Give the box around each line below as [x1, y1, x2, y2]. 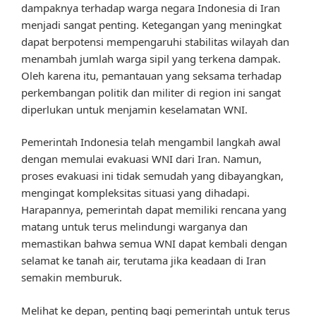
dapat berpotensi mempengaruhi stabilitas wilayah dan [21, 34, 289, 49]
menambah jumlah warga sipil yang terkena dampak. [21, 51, 281, 66]
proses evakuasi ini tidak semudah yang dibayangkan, [21, 169, 284, 183]
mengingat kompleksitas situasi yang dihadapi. [21, 186, 250, 200]
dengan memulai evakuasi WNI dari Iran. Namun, [21, 152, 262, 166]
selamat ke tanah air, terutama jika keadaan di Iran [21, 253, 266, 268]
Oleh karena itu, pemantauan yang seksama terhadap [21, 68, 281, 83]
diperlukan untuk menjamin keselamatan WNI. [21, 102, 248, 116]
